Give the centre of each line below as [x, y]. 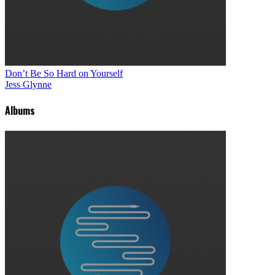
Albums [20, 110]
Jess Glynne [28, 84]
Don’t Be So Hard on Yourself [64, 73]
